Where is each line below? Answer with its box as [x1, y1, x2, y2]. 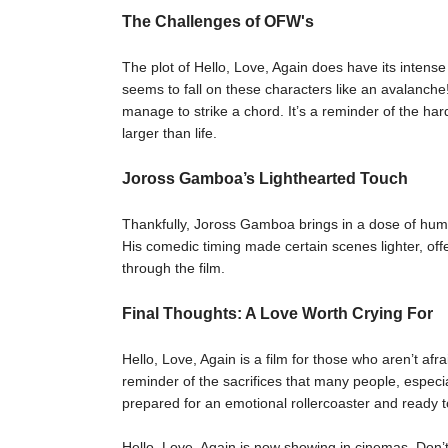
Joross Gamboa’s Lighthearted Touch [122, 170, 408, 187]
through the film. [122, 260, 225, 276]
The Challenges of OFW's [122, 13, 314, 30]
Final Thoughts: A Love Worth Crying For [122, 305, 433, 322]
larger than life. [122, 125, 217, 141]
